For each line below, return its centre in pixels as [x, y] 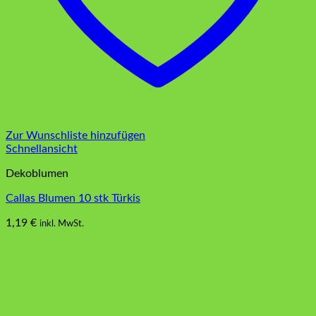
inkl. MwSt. [62, 224]
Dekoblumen [37, 174]
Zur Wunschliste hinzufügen [75, 136]
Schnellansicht [42, 149]
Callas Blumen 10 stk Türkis [73, 199]
